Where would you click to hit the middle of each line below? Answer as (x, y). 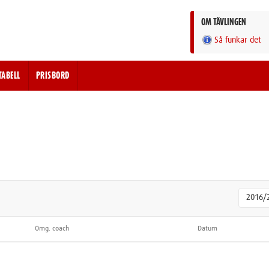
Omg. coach (52, 229)
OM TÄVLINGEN (224, 22)
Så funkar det (238, 40)
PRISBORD (53, 76)
